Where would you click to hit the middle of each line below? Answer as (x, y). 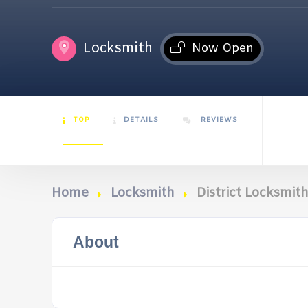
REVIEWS (218, 120)
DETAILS (141, 120)
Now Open (223, 48)
